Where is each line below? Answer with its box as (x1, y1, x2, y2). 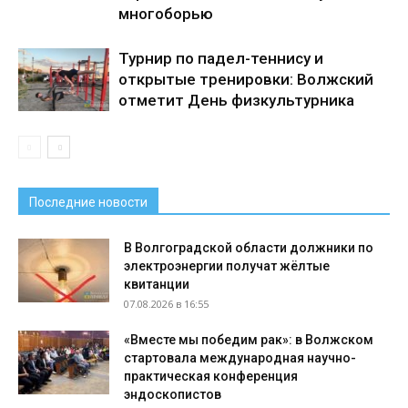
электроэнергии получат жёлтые (124, 259, 330, 273)
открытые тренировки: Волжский (118, 70, 373, 88)
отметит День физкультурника (118, 91, 354, 109)
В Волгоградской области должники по (124, 240, 373, 255)
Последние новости (29, 195, 148, 209)
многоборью (118, 5, 213, 23)
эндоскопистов (124, 387, 221, 402)
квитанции (124, 277, 189, 291)
